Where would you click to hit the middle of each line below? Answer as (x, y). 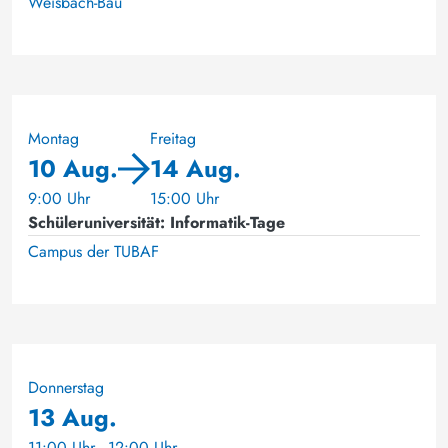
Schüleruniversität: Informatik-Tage (156, 222)
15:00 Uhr (184, 198)
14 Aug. (195, 168)
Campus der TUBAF (93, 251)
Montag (53, 138)
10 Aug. (73, 168)
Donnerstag (66, 387)
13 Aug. (72, 417)
